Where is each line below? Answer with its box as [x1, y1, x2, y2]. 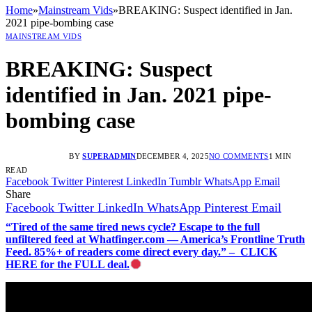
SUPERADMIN [82, 151, 136, 160]
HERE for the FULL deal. [6, 258, 130, 270]
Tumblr [169, 175, 201, 187]
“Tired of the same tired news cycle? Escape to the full [6, 220, 260, 233]
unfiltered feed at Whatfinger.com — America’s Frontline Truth [6, 233, 305, 245]
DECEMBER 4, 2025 [136, 151, 209, 160]
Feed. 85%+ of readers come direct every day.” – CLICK [6, 245, 277, 258]
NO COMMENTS [208, 151, 269, 160]
